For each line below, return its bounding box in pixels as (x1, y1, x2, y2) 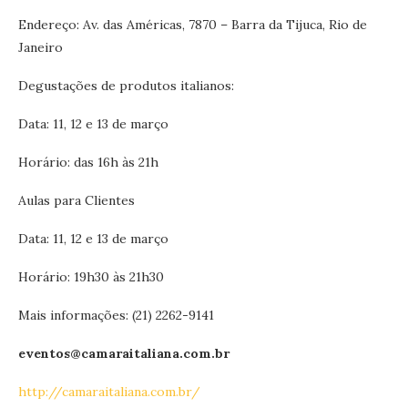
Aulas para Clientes (18, 191, 135, 209)
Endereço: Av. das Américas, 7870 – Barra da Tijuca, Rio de (18, 15, 367, 33)
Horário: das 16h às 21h (18, 153, 158, 170)
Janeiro (18, 38, 63, 56)
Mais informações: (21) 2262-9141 (18, 306, 214, 323)
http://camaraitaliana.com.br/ (18, 382, 200, 400)
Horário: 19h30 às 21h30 (18, 268, 164, 285)
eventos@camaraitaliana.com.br (18, 344, 229, 362)
